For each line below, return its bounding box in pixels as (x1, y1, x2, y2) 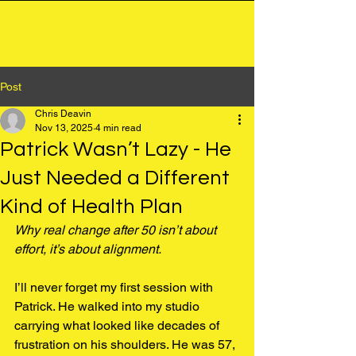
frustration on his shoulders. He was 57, (14, 337, 238, 352)
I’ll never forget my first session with (14, 280, 216, 295)
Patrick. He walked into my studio (14, 299, 203, 314)
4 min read (95, 122, 141, 133)
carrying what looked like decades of (14, 318, 222, 333)
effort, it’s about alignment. (14, 242, 161, 257)
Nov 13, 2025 (35, 122, 93, 133)
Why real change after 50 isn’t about (14, 222, 219, 238)
